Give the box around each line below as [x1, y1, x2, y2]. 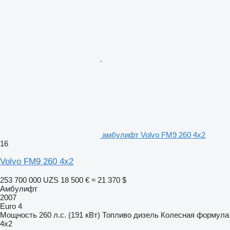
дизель [133, 210, 159, 220]
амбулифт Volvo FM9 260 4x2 [102, 130, 205, 140]
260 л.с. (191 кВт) [39, 210, 100, 220]
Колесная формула [161, 210, 229, 220]
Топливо [102, 210, 131, 220]
